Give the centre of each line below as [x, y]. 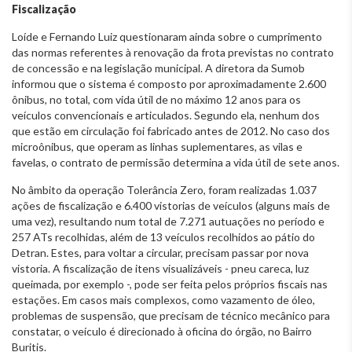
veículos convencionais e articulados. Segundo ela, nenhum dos [166, 115]
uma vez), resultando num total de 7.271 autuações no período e [168, 221]
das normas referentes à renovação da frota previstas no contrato [173, 52]
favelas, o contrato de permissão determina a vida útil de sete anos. [176, 162]
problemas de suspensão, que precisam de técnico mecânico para [171, 315]
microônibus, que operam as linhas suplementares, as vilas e [157, 146]
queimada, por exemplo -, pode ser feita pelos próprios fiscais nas [170, 284]
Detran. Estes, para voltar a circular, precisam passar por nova [160, 252]
